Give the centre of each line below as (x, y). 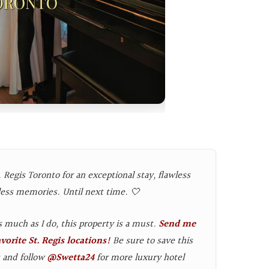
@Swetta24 (71, 258)
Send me (177, 224)
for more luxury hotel (139, 258)
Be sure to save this (151, 241)
